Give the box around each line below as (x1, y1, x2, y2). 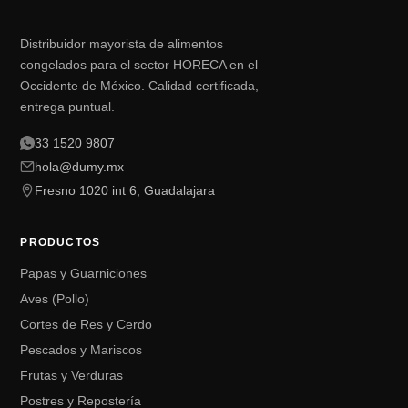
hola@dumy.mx (35, 159, 125, 174)
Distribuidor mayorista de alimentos (20, 36, 224, 51)
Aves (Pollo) (20, 291, 90, 306)
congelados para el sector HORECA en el (20, 57, 259, 72)
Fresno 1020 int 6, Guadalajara (35, 183, 216, 198)
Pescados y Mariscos (20, 342, 143, 357)
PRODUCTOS (20, 236, 101, 249)
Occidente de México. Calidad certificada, (20, 78, 260, 93)
